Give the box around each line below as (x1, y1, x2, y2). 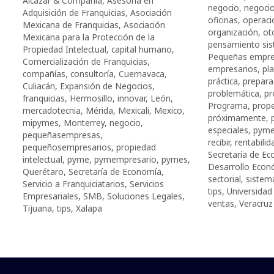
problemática (207, 87, 259, 99)
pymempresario (94, 153, 157, 165)
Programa (207, 99, 248, 111)
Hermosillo (70, 92, 113, 104)
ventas (207, 197, 234, 209)
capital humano (111, 43, 172, 55)
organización (207, 26, 258, 38)
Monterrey (64, 116, 105, 128)
